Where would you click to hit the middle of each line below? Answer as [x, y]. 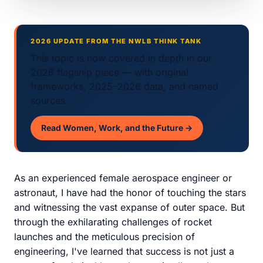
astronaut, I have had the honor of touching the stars [130, 193]
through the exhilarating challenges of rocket [113, 222]
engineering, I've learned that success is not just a [124, 251]
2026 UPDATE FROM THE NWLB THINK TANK [116, 41]
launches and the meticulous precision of [104, 237]
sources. [49, 100]
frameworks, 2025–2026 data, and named [124, 86]
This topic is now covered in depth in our [121, 58]
